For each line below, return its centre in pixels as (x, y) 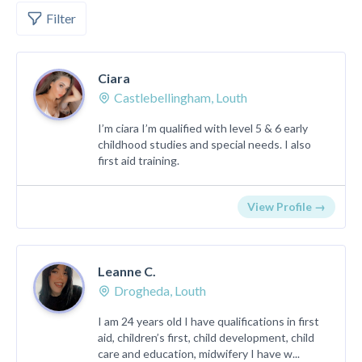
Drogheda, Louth (160, 290)
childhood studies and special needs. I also (204, 144)
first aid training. (139, 160)
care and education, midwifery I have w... (199, 354)
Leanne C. (127, 271)
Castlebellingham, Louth (181, 97)
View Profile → (286, 206)
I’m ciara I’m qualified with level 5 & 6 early (203, 128)
